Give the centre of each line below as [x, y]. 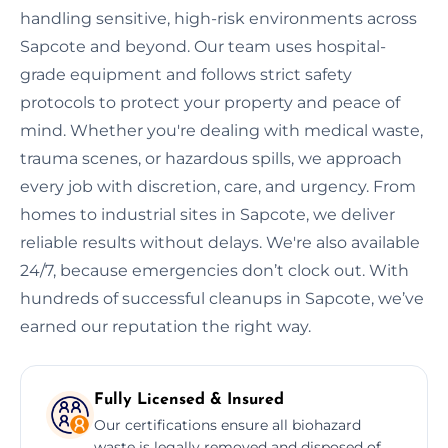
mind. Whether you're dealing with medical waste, [221, 130]
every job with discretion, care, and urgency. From [218, 186]
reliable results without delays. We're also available [220, 242]
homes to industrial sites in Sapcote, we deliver [207, 214]
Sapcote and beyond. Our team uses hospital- [203, 46]
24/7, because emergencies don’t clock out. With [214, 270]
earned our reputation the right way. [165, 326]
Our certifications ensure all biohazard [227, 424]
